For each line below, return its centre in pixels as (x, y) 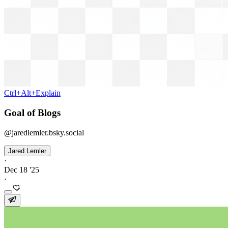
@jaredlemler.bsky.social (44, 132)
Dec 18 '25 (22, 169)
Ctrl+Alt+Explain (32, 93)
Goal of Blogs (32, 112)
